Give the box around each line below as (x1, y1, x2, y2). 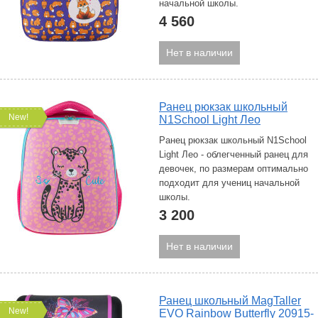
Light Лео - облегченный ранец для (159, 149, 308, 160)
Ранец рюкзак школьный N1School (159, 135, 307, 146)
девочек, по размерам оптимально (159, 163, 308, 174)
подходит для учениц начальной (159, 177, 300, 188)
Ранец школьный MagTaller (159, 295, 301, 307)
